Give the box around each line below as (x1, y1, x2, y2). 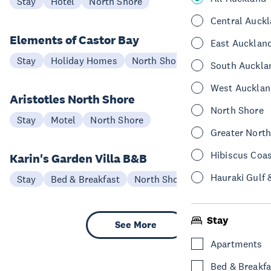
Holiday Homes (50, 54, 117, 67)
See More (114, 218, 157, 231)
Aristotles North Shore (10, 92, 135, 106)
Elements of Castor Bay (10, 33, 139, 47)
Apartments (211, 238, 263, 250)
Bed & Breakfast (50, 173, 120, 185)
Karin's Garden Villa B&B (10, 151, 147, 166)
